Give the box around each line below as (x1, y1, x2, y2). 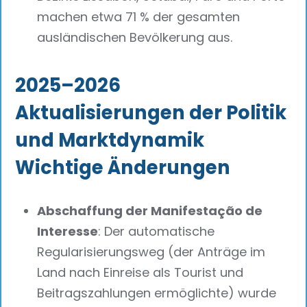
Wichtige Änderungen (15, 153, 231, 181)
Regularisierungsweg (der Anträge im (37, 243, 266, 260)
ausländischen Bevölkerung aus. (37, 29, 233, 47)
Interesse (37, 222, 99, 240)
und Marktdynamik (15, 126, 205, 153)
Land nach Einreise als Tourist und (37, 263, 244, 281)
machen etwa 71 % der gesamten (37, 8, 241, 26)
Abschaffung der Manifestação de (37, 201, 263, 219)
